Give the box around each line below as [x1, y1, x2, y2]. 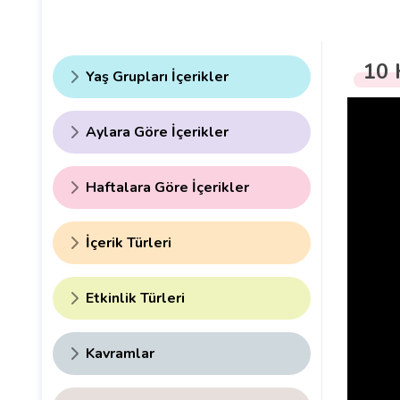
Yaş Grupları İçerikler [86, 67, 229, 87]
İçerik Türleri [86, 233, 171, 254]
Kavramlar [86, 344, 154, 364]
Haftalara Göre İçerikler [86, 178, 249, 198]
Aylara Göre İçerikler [86, 122, 229, 143]
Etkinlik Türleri [86, 288, 185, 309]
